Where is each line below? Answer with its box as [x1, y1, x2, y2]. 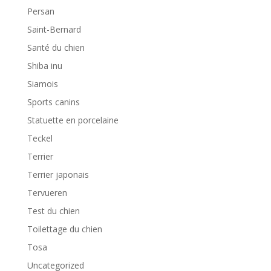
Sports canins [27, 96, 80, 108]
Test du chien [27, 205, 80, 217]
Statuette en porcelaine [27, 114, 119, 126]
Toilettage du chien [27, 223, 102, 235]
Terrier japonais [27, 169, 89, 180]
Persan [27, 5, 54, 17]
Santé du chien [27, 42, 85, 53]
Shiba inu [27, 60, 62, 71]
